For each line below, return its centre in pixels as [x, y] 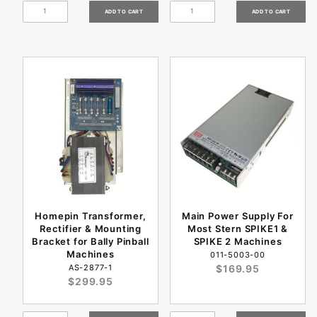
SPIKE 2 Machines [238, 241]
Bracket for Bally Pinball [91, 241]
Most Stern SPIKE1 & [238, 228]
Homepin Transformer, [91, 215]
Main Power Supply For [238, 215]
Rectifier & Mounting [90, 228]
